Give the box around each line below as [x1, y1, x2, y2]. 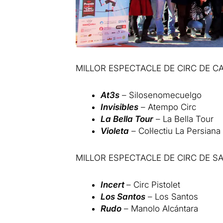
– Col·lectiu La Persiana [129, 125, 221, 136]
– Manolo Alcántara [121, 203, 199, 214]
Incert [101, 179, 125, 190]
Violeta [101, 125, 129, 136]
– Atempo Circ [138, 102, 197, 112]
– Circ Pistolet [126, 179, 181, 190]
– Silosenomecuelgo [119, 90, 202, 100]
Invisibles [101, 102, 139, 112]
